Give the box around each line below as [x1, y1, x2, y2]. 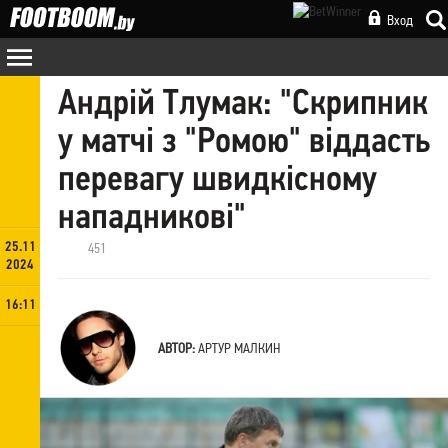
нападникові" [58, 201, 246, 237]
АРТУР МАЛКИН [198, 339, 280, 356]
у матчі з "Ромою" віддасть [58, 125, 430, 161]
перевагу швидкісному [58, 163, 377, 199]
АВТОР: [158, 339, 195, 356]
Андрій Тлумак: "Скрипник [58, 87, 428, 123]
